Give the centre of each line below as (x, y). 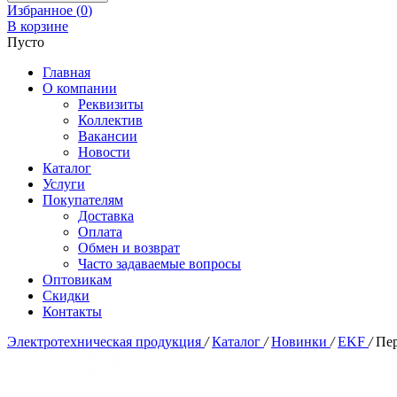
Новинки (301, 342)
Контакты (72, 311)
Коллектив (110, 120)
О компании (80, 88)
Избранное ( (44, 10)
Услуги (64, 184)
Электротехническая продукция (106, 342)
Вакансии (108, 136)
